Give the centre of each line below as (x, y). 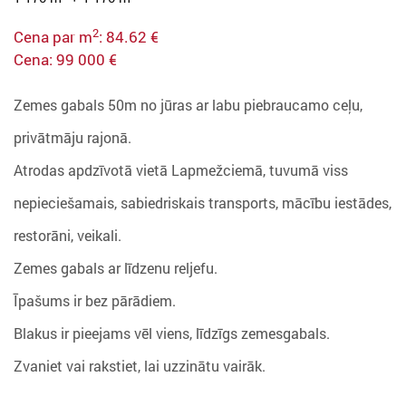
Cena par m (53, 36)
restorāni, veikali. (68, 235)
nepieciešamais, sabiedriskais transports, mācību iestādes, (203, 202)
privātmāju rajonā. (72, 137)
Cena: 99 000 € (65, 59)
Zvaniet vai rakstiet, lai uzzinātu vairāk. (140, 365)
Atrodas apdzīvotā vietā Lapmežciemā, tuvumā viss (181, 169)
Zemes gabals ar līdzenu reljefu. (116, 267)
